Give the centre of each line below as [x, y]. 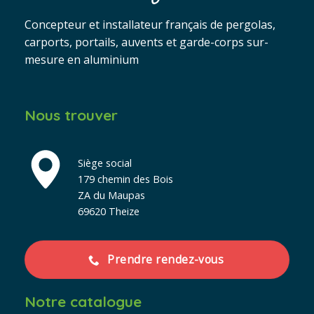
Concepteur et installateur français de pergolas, [150, 24]
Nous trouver [71, 115]
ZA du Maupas [111, 196]
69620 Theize [109, 212]
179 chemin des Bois [125, 179]
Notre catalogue [83, 301]
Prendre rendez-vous [166, 260]
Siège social [105, 163]
